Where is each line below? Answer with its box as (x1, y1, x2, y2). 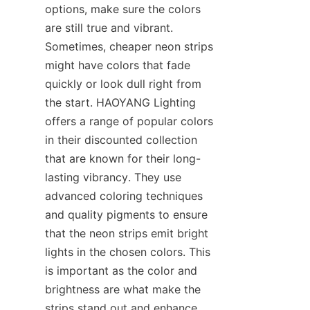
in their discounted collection (45, 133, 197, 147)
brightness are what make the (45, 282, 201, 296)
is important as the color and (45, 264, 197, 277)
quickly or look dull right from (45, 77, 201, 91)
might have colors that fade (45, 58, 190, 72)
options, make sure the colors (45, 2, 201, 16)
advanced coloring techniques (45, 189, 203, 203)
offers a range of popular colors (45, 114, 213, 128)
